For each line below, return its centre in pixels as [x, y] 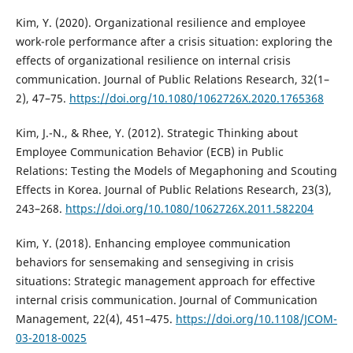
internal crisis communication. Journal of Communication [166, 300]
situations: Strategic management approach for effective [165, 281]
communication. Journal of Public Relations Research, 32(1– [172, 80]
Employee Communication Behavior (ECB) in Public [149, 152]
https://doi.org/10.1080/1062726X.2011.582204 [189, 209]
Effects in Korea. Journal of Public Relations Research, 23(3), [173, 190]
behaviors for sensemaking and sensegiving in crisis [154, 262]
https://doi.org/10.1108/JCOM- [256, 319]
